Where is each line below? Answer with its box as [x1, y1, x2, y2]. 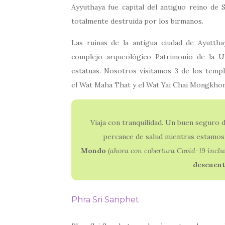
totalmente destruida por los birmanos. [71, 17, 203, 26]
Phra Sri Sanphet [71, 195, 139, 205]
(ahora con [107, 146, 144, 156]
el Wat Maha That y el [71, 80, 146, 90]
